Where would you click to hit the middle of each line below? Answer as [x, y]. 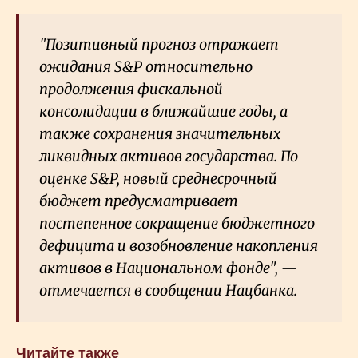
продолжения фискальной [131, 89]
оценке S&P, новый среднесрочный [158, 178]
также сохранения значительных [160, 133]
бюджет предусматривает [139, 201]
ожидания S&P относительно [146, 66]
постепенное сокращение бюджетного [177, 223]
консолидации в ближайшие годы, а [163, 111]
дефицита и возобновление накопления [179, 245]
